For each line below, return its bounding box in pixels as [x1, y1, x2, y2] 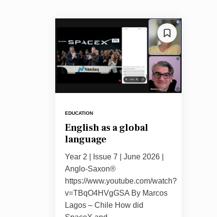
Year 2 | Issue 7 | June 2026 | [65, 153, 164, 161]
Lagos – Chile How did [65, 201, 143, 210]
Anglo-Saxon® [65, 165, 116, 173]
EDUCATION [65, 110, 93, 116]
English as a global [65, 122, 148, 135]
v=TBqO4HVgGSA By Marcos [65, 189, 168, 198]
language [65, 133, 107, 146]
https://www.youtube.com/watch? [65, 177, 177, 186]
